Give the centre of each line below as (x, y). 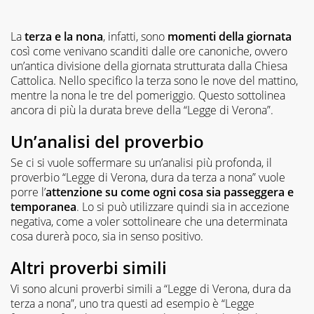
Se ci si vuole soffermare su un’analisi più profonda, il (141, 162)
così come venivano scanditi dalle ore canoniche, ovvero (149, 51)
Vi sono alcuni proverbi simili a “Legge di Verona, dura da (151, 288)
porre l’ (28, 192)
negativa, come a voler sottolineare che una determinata (149, 221)
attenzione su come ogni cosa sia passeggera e (170, 192)
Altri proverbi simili (89, 267)
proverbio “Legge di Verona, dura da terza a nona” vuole (148, 177)
